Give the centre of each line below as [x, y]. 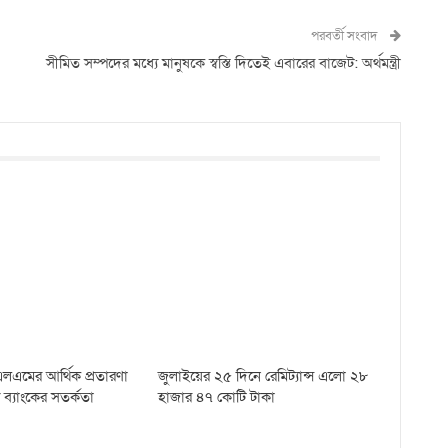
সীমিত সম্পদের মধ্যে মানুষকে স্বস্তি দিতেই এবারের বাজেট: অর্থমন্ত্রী [223, 63]
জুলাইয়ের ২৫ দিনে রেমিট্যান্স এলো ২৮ [263, 376]
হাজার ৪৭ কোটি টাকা [217, 397]
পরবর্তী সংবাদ [345, 36]
